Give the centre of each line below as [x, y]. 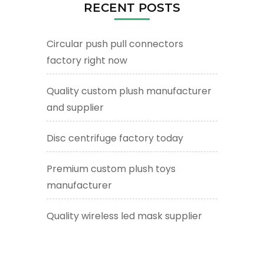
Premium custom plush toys [111, 169]
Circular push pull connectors [115, 44]
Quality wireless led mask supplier [124, 216]
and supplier [75, 108]
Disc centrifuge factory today [115, 138]
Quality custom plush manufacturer [129, 91]
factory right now [87, 61]
